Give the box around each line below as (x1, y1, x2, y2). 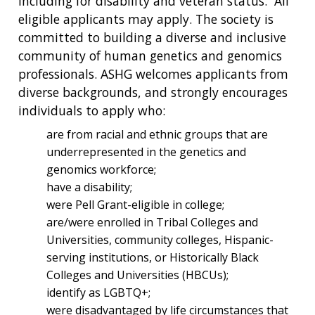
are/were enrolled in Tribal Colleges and (46, 214, 258, 231)
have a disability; (46, 179, 132, 195)
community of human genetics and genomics (18, 47, 282, 65)
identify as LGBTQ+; (46, 285, 150, 301)
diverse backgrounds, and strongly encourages (18, 84, 288, 101)
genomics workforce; (46, 162, 156, 178)
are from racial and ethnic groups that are (46, 127, 268, 143)
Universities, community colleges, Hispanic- (46, 232, 274, 248)
